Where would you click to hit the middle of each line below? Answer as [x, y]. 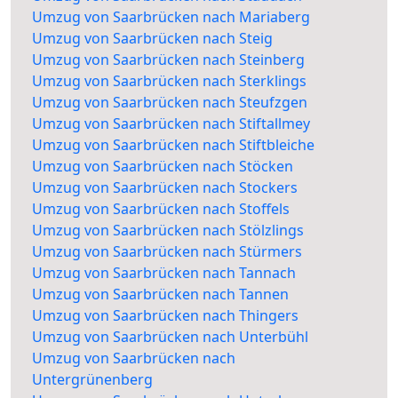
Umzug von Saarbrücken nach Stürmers [167, 252]
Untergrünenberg [92, 380]
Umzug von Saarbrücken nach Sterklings [169, 81]
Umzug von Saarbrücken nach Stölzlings [168, 231]
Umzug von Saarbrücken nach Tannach [164, 273]
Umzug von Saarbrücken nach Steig [152, 39]
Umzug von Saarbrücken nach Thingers [165, 316]
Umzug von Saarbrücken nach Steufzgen [170, 103]
